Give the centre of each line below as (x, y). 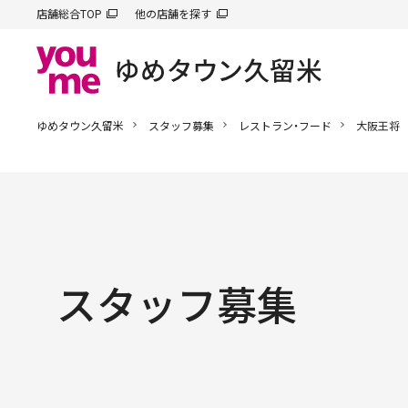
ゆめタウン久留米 (80, 127)
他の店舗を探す (173, 14)
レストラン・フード (285, 127)
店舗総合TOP (69, 14)
